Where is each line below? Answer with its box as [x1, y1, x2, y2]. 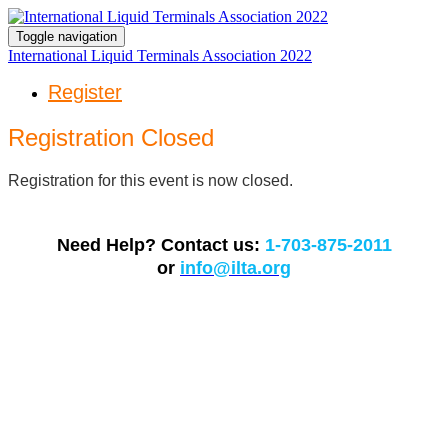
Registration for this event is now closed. [8, 171, 293, 189]
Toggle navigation [16, 29, 117, 44]
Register [48, 81, 122, 103]
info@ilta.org [180, 257, 291, 278]
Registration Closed [8, 123, 214, 151]
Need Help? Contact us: [56, 234, 260, 255]
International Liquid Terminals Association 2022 [8, 47, 312, 64]
